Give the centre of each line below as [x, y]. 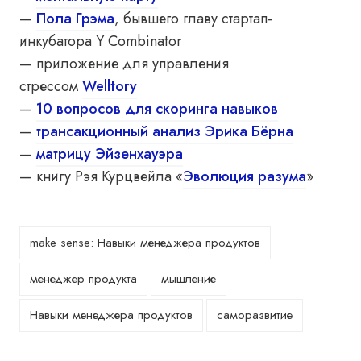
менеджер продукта [83, 279]
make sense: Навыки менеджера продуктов [145, 243]
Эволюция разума [245, 176]
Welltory [110, 86]
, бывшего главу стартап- [193, 19]
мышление [189, 279]
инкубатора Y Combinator [101, 41]
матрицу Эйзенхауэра [110, 154]
